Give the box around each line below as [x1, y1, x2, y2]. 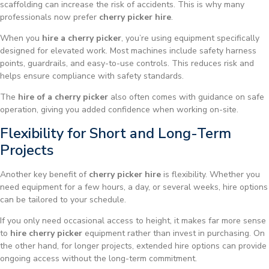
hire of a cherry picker [18, 91, 108, 103]
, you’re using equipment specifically [121, 32, 259, 44]
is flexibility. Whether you [161, 168, 260, 180]
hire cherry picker [10, 228, 82, 240]
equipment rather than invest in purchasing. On [82, 228, 265, 240]
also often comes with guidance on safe [108, 91, 264, 103]
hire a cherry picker [42, 32, 121, 44]
